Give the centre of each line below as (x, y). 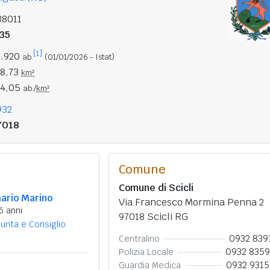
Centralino (139, 238)
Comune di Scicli (156, 188)
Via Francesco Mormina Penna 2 (191, 202)
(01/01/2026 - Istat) (80, 57)
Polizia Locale (146, 252)
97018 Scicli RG (153, 217)
